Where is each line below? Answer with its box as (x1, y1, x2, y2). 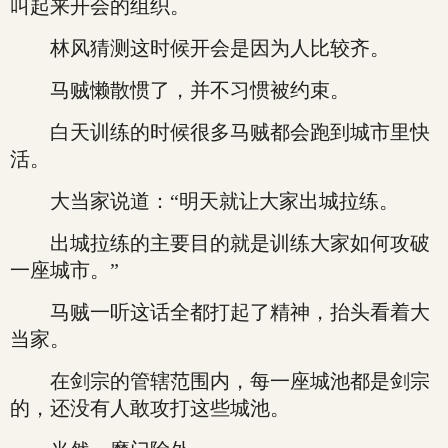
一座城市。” (10, 259, 119, 281)
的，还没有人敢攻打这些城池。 (10, 397, 290, 419)
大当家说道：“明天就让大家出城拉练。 (10, 190, 399, 212)
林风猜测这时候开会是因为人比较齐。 (10, 37, 390, 59)
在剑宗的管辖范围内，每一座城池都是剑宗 (10, 370, 430, 392)
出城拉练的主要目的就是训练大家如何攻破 (10, 232, 430, 254)
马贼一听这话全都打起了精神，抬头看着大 (10, 301, 430, 323)
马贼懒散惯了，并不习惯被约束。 (10, 79, 350, 101)
